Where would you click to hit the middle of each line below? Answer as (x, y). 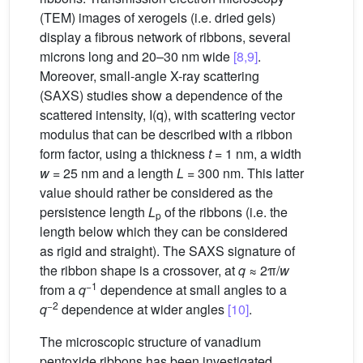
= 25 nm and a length (113, 173)
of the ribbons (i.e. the (224, 211)
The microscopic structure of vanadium (150, 341)
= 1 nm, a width (256, 153)
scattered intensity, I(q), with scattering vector (167, 114)
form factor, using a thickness (124, 153)
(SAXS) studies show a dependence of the (161, 95)
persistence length (94, 211)
